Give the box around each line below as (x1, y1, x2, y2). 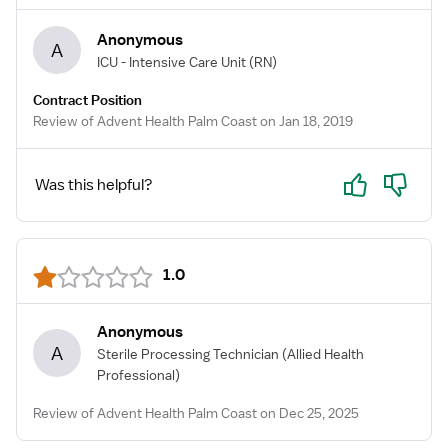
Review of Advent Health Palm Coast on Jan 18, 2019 (33, 112, 353, 130)
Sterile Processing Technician (97, 345, 279, 363)
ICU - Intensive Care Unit (97, 52, 246, 71)
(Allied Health (282, 345, 364, 363)
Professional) (97, 366, 180, 384)
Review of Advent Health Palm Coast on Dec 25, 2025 (33, 404, 359, 422)
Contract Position (33, 91, 142, 109)
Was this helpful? (35, 175, 153, 195)
